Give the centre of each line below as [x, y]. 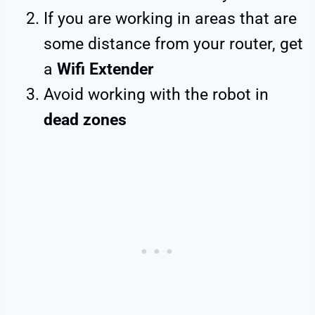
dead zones [85, 120]
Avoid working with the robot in [156, 94]
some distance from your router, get [173, 44]
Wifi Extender [105, 69]
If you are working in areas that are [170, 18]
